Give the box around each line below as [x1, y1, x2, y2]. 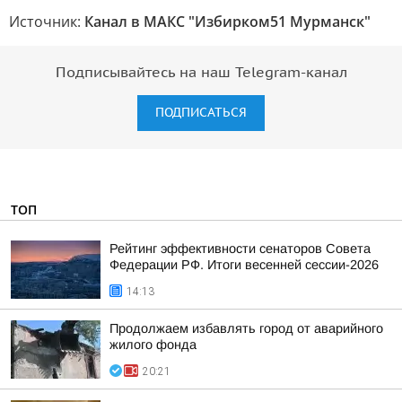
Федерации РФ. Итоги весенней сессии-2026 [109, 258, 379, 272]
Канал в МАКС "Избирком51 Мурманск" [84, 12, 371, 31]
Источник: [9, 12, 84, 31]
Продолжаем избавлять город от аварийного [109, 321, 383, 336]
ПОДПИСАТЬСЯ [155, 105, 247, 120]
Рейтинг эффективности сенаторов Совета [109, 241, 371, 256]
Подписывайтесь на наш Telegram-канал [55, 65, 347, 81]
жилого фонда [109, 337, 197, 352]
